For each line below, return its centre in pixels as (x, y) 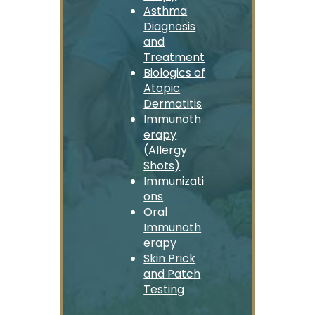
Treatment (174, 58)
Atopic (162, 89)
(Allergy (166, 150)
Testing (164, 290)
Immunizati (174, 181)
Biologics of (175, 73)
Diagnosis (170, 27)
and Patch (172, 274)
